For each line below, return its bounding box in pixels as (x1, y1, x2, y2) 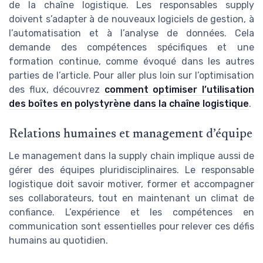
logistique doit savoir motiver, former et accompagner (9, 178, 254, 190)
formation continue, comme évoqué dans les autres (9, 55, 254, 67)
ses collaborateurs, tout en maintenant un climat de (9, 192, 254, 204)
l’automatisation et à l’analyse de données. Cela (9, 27, 254, 39)
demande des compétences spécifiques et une (9, 41, 254, 53)
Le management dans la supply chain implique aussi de (9, 150, 254, 161)
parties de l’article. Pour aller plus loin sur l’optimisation (9, 69, 254, 81)
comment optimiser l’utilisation (104, 83, 255, 95)
